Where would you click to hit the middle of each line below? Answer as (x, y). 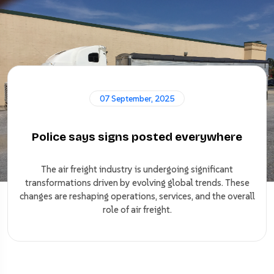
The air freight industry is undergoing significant (137, 169)
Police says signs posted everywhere (137, 136)
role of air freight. (137, 209)
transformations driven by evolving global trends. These (137, 182)
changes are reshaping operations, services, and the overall (137, 196)
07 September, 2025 (137, 98)
